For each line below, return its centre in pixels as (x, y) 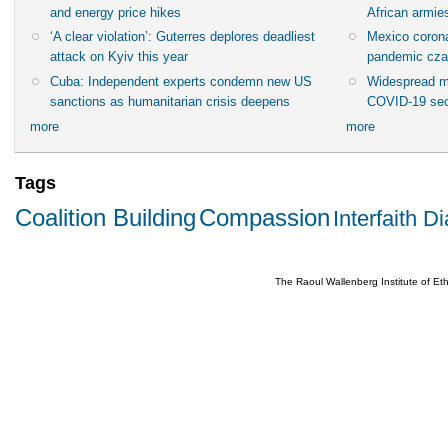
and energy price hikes (116, 12)
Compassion (264, 217)
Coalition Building (105, 217)
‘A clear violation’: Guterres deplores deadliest (183, 37)
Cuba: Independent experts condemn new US (181, 81)
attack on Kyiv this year (119, 57)
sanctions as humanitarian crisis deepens (170, 101)
